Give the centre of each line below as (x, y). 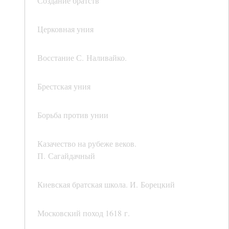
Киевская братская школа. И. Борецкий (106, 185)
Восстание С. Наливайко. (82, 58)
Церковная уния (65, 29)
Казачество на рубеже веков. (87, 144)
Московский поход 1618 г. (84, 213)
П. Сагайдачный (66, 156)
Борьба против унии (73, 115)
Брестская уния (64, 86)
